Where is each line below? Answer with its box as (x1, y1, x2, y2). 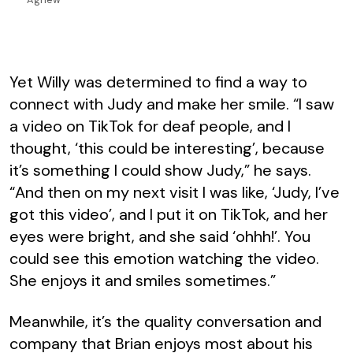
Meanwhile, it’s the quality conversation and (9, 310, 321, 332)
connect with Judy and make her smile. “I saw (9, 93, 334, 114)
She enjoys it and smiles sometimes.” (9, 269, 276, 291)
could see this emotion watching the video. (9, 247, 319, 269)
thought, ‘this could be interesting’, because (9, 137, 325, 158)
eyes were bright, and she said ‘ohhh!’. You (9, 225, 310, 247)
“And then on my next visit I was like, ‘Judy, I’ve (9, 181, 340, 203)
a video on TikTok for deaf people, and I (9, 115, 291, 136)
